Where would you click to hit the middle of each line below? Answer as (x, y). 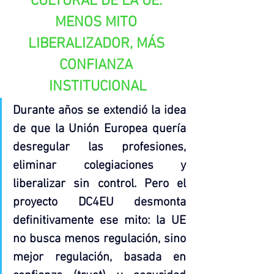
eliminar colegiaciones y (99, 165)
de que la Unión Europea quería (99, 129)
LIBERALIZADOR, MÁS (98, 44)
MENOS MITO (98, 22)
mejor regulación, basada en (99, 257)
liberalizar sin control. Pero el (99, 184)
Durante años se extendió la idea (99, 110)
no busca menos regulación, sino (99, 239)
